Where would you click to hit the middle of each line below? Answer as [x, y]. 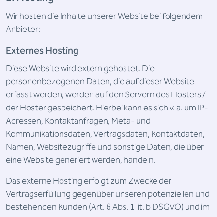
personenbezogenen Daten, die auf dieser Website [100, 82]
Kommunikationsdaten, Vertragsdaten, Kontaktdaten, [105, 134]
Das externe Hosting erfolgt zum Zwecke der [89, 181]
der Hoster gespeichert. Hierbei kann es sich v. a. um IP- [107, 108]
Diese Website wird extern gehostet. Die [80, 69]
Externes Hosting [42, 51]
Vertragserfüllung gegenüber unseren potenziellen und [108, 194]
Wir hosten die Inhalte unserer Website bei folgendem [104, 16]
